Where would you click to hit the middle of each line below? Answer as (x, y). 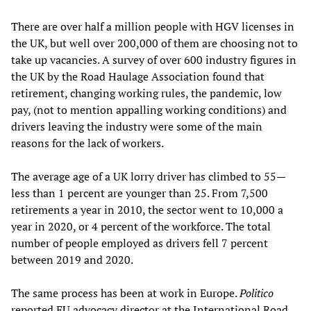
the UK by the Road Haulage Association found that (138, 76)
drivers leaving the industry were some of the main (137, 126)
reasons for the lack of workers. (87, 143)
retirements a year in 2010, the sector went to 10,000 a (147, 209)
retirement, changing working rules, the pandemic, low (146, 93)
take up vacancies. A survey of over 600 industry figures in (154, 59)
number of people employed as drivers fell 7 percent (140, 243)
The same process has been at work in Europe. (125, 293)
